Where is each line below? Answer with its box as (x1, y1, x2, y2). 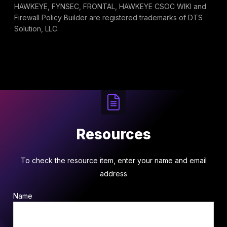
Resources (76, 126, 151, 143)
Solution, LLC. (14, 24, 59, 33)
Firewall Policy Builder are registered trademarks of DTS (14, 13, 203, 22)
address (100, 169, 127, 178)
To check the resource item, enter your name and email (20, 156, 207, 165)
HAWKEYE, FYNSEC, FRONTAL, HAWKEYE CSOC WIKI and (14, 2, 206, 11)
